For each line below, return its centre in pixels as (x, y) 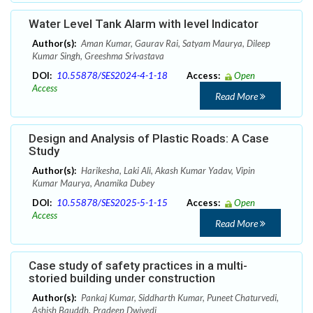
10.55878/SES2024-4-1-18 (112, 76)
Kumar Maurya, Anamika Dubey (93, 183)
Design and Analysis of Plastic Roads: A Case (149, 139)
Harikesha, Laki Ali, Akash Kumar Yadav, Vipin (167, 171)
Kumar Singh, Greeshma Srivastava (98, 56)
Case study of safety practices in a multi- (138, 266)
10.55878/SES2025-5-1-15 (112, 203)
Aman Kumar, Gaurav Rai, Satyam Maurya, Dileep (175, 44)
